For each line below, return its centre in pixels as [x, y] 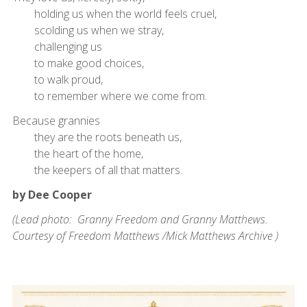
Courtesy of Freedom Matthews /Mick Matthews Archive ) [145, 235]
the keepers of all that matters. [97, 170]
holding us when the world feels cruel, [114, 13]
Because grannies [56, 120]
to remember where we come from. [109, 96]
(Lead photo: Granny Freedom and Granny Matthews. [140, 219]
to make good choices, [78, 63]
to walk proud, [57, 79]
